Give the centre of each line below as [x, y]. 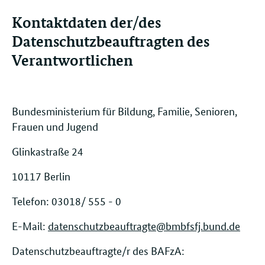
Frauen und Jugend [56, 126]
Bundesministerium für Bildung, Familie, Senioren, [125, 110]
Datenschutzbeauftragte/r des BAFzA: [98, 250]
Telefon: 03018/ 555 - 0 [67, 200]
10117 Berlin [42, 175]
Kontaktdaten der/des [86, 22]
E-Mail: [30, 225]
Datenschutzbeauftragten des [111, 41]
